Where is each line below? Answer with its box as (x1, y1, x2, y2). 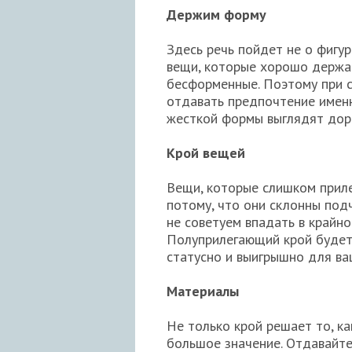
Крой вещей (167, 144, 245, 163)
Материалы (167, 282, 239, 301)
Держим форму (167, 5, 266, 24)
